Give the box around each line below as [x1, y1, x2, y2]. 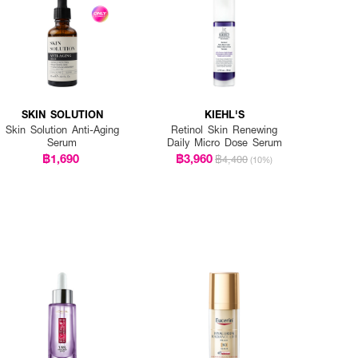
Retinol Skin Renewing [171, 122, 278, 137]
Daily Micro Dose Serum [166, 135, 282, 150]
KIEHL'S [204, 106, 245, 122]
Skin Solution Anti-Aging [5, 122, 119, 137]
